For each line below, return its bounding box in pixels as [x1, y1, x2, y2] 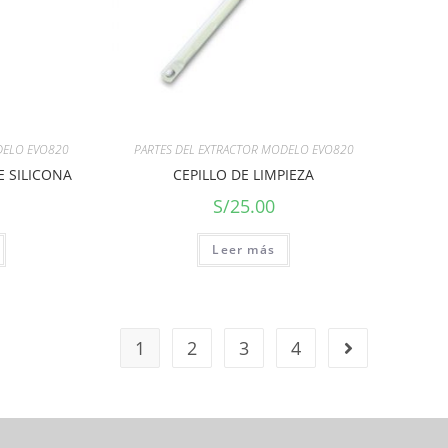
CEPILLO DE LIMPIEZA [173, 165, 315, 185]
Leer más [212, 241, 276, 259]
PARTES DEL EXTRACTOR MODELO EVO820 [133, 141, 354, 159]
